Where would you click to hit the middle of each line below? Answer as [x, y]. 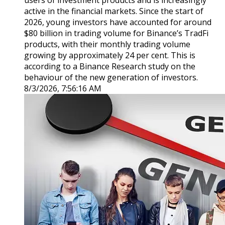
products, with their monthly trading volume [107, 44]
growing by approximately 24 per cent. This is [110, 55]
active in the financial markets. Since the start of [114, 11]
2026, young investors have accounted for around [118, 22]
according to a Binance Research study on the [110, 67]
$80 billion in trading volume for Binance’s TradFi [116, 33]
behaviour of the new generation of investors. [111, 78]
